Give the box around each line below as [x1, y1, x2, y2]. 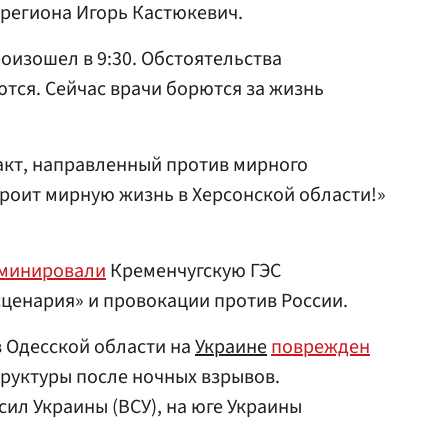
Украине [195, 333, 267, 361]
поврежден [271, 333, 370, 361]
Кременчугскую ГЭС [106, 257, 281, 285]
